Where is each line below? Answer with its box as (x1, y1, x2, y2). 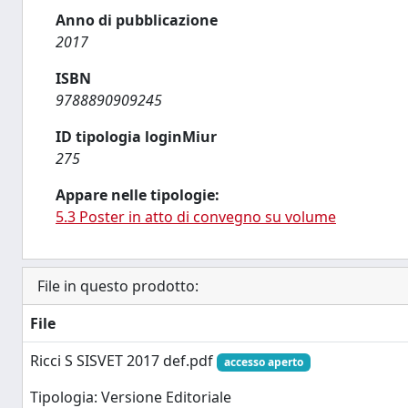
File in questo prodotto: (37, 276, 199, 296)
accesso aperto (223, 354, 303, 370)
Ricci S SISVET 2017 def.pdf (30, 351, 217, 371)
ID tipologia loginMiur (56, 127, 217, 147)
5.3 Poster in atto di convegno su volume (56, 207, 336, 227)
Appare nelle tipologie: (56, 185, 219, 205)
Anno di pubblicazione (56, 10, 218, 30)
